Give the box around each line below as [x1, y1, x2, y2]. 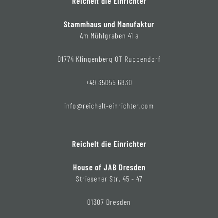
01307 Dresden [87, 197, 131, 207]
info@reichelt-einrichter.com [64, 101, 154, 110]
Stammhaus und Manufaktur [64, 19, 154, 29]
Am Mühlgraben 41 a [79, 31, 139, 40]
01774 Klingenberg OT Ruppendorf [57, 54, 161, 64]
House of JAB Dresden [73, 162, 145, 172]
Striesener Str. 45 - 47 [75, 174, 143, 183]
